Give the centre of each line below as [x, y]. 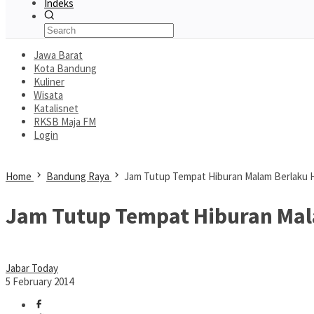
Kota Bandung [65, 68]
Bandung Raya [78, 176]
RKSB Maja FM [65, 122]
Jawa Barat [58, 55]
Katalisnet [56, 108]
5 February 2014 [40, 282]
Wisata [48, 95]
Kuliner [49, 82]
